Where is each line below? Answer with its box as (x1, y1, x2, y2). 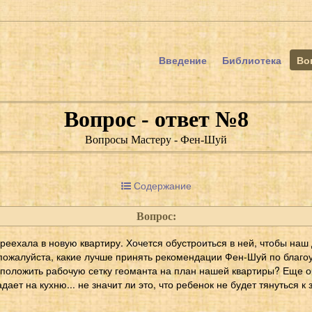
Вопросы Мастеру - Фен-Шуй (85, 134, 227, 146)
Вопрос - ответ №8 (63, 107, 249, 132)
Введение (159, 53, 207, 67)
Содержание (130, 178, 192, 192)
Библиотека (222, 53, 281, 67)
